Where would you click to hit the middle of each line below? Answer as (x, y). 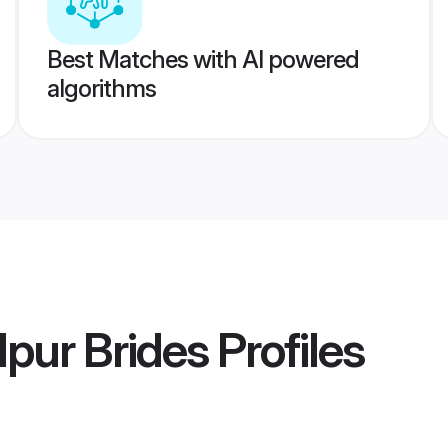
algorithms (101, 88)
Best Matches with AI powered (202, 59)
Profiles (286, 350)
